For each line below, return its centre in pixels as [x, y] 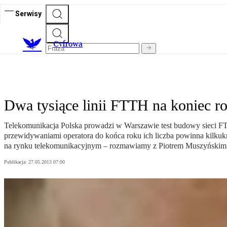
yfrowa [71, 44]
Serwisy [28, 13]
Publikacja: [16, 162]
